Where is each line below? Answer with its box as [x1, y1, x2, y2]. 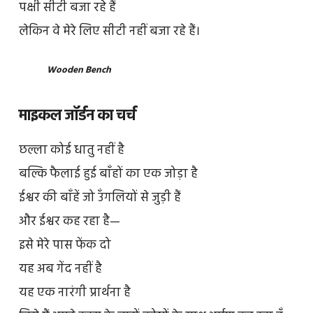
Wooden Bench [46, 63, 111, 78]
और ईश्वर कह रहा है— [18, 211, 120, 232]
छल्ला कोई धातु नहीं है [18, 140, 124, 161]
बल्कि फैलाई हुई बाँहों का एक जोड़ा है [18, 163, 198, 184]
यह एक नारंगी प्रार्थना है [18, 282, 131, 303]
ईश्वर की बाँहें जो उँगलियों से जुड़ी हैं [18, 187, 181, 208]
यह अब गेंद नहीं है [18, 259, 102, 279]
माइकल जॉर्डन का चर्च [18, 103, 136, 129]
